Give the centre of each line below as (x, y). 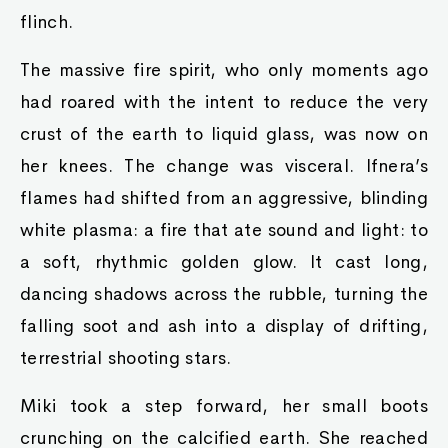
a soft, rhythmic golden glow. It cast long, (224, 262)
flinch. (47, 22)
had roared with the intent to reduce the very (224, 102)
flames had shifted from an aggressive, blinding (224, 198)
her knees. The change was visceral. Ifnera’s (224, 166)
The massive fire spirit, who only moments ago (224, 70)
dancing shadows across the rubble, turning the (224, 294)
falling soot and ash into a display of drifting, (224, 326)
